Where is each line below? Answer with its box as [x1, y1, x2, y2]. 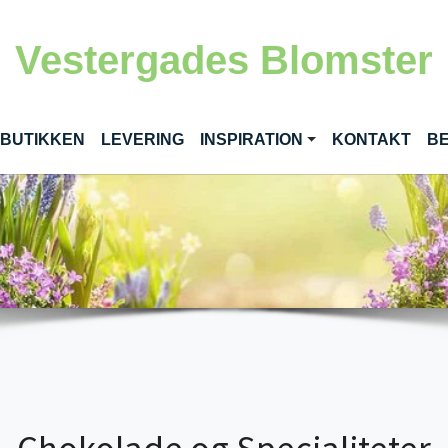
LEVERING [100, 131, 184, 148]
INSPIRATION [199, 131, 303, 148]
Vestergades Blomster [15, 38, 433, 82]
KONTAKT [332, 131, 412, 148]
